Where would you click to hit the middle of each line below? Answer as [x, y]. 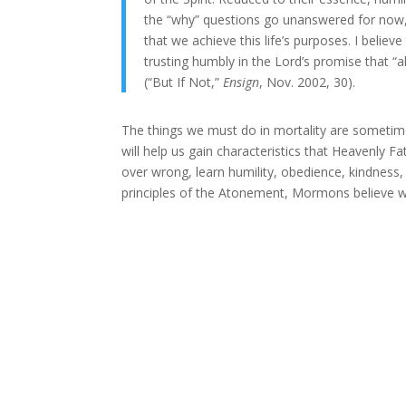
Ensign [242, 82]
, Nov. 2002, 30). [308, 82]
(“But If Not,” [184, 82]
